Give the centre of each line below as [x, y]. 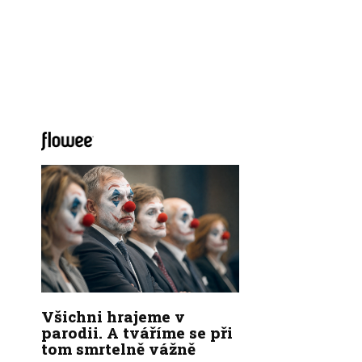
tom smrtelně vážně [118, 348]
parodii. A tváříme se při [137, 332]
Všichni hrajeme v [113, 316]
